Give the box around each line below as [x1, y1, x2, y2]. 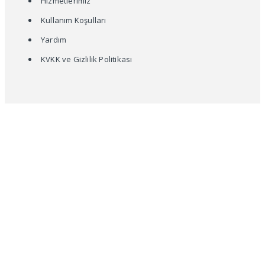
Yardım [41, 34, 67, 45]
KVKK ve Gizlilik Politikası [41, 53, 132, 64]
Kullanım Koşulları [41, 14, 106, 25]
